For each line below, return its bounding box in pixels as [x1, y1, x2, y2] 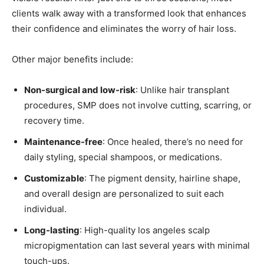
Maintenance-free [24, 136, 103, 147]
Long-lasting [24, 225, 80, 236]
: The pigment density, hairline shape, [84, 173, 240, 184]
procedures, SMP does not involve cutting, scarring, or [24, 100, 252, 111]
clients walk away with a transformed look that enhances [12, 8, 246, 19]
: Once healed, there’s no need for [103, 136, 243, 147]
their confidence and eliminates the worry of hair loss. [12, 23, 236, 34]
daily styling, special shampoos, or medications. [24, 151, 222, 163]
